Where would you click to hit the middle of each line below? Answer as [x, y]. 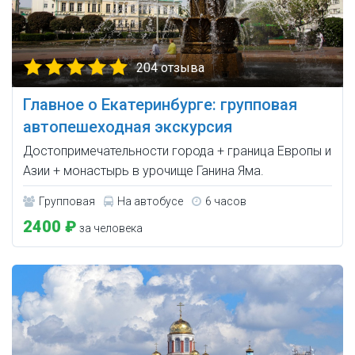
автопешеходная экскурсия [128, 127]
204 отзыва [170, 68]
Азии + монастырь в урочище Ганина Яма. [143, 171]
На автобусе [150, 202]
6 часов [226, 202]
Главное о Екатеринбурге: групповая [160, 105]
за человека [110, 229]
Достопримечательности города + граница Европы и [177, 151]
